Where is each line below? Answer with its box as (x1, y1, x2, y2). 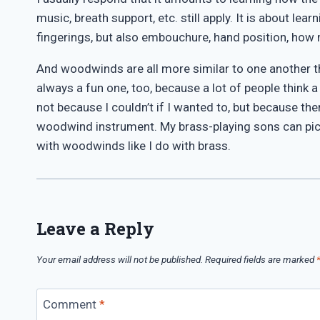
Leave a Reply (36, 216, 154, 240)
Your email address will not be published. (36, 254, 203, 266)
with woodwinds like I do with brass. (36, 138, 231, 153)
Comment (42, 297, 99, 312)
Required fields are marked (205, 254, 316, 266)
